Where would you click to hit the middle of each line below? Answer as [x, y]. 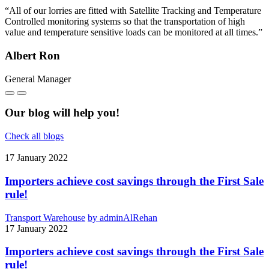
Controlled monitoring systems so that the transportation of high [125, 22]
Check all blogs [34, 136]
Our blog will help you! [62, 113]
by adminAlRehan [122, 217]
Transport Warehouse [45, 217]
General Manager [38, 79]
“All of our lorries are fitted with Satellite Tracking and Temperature [133, 11]
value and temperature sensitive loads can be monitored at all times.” [134, 32]
